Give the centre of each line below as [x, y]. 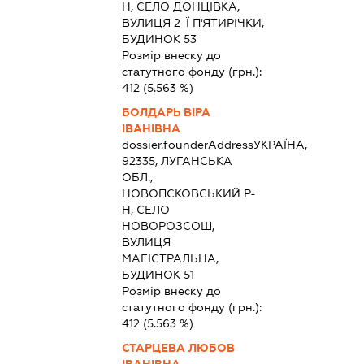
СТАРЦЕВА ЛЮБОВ [178, 347]
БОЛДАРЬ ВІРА [166, 112]
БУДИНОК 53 [159, 39]
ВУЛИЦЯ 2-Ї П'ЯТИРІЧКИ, [193, 22]
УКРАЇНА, [280, 144]
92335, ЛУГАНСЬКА [177, 160]
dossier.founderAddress [187, 144]
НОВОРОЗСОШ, [168, 225]
